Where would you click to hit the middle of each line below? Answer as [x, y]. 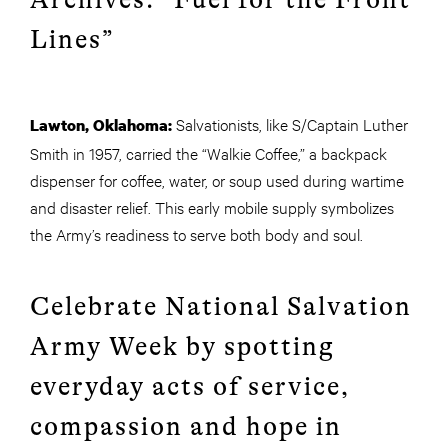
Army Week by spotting [182, 347]
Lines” [72, 40]
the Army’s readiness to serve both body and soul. [196, 234]
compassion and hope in [186, 427]
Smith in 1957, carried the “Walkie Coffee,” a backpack [208, 153]
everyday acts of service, [190, 387]
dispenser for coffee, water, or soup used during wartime [217, 180]
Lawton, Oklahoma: [103, 125]
